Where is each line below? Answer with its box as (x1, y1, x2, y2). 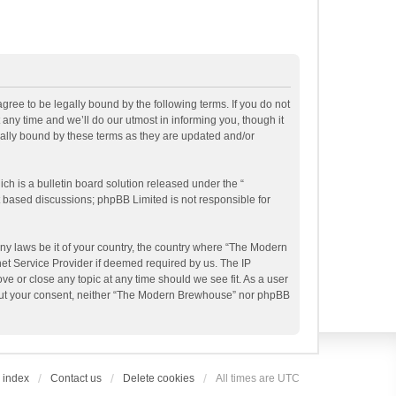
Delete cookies (123, 372, 194, 385)
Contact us (50, 372, 102, 385)
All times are (216, 372, 278, 385)
